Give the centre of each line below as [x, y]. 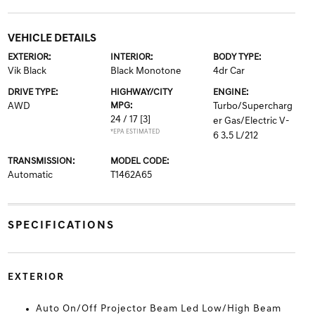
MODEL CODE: [139, 161]
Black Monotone [146, 71]
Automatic [30, 175]
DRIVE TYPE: [32, 92]
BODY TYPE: [237, 57]
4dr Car [229, 71]
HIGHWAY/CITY [141, 92]
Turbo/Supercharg [253, 107]
